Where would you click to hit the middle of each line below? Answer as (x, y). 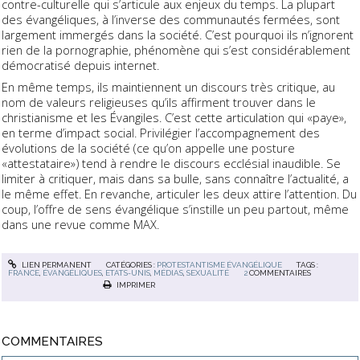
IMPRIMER (135, 284)
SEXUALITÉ (208, 273)
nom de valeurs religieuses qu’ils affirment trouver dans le (159, 102)
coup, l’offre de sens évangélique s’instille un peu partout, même (175, 209)
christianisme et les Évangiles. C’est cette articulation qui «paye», (174, 117)
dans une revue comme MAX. (80, 224)
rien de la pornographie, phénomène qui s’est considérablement (176, 49)
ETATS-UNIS (128, 273)
